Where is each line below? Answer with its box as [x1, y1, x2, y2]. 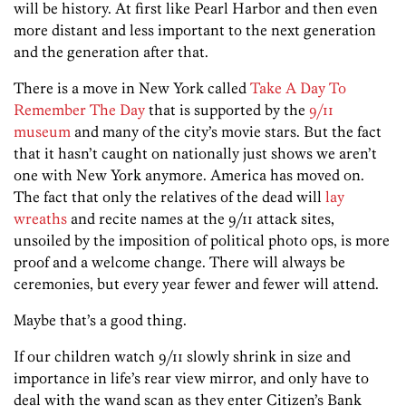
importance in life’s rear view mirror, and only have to [14, 369, 369, 388]
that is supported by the [145, 101, 309, 120]
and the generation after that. [14, 43, 208, 62]
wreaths [14, 209, 67, 228]
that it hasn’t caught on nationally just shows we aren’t [14, 144, 377, 163]
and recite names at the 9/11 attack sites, [67, 209, 334, 228]
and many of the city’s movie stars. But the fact [71, 122, 382, 141]
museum [14, 122, 71, 141]
